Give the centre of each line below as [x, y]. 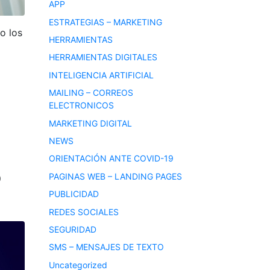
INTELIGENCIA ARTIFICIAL [101, 75]
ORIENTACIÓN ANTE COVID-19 [111, 159]
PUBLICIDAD [74, 194]
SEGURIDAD [73, 229]
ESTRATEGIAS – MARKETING [105, 22]
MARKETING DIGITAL [90, 123]
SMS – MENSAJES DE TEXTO [106, 247]
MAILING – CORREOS [91, 93]
